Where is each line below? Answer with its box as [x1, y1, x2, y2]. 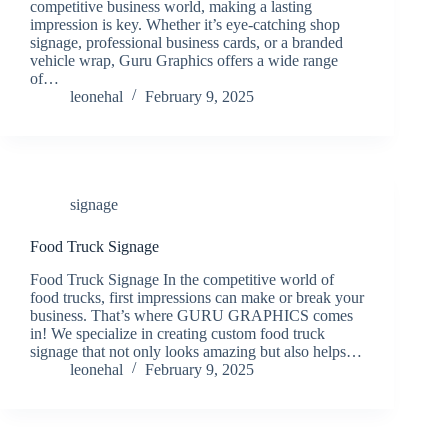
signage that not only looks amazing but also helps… [30, 342, 362, 360]
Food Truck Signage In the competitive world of [30, 270, 334, 288]
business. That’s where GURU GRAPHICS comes [30, 306, 353, 324]
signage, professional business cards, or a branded [30, 33, 343, 51]
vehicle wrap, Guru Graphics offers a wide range [30, 51, 338, 69]
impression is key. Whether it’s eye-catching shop [30, 15, 340, 33]
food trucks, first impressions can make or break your [30, 288, 364, 306]
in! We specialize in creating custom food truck [30, 324, 325, 342]
